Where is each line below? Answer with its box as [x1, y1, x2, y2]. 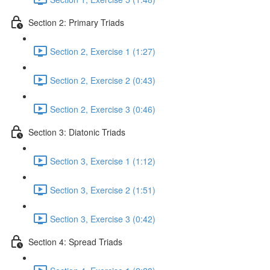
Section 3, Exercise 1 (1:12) [50, 154, 155, 167]
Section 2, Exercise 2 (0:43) [50, 74, 155, 86]
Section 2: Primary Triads [28, 16, 124, 28]
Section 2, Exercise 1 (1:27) [50, 45, 155, 57]
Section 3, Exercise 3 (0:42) [50, 212, 155, 225]
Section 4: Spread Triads [28, 235, 122, 248]
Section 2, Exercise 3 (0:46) [50, 102, 155, 115]
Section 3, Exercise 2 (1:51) [50, 183, 155, 196]
